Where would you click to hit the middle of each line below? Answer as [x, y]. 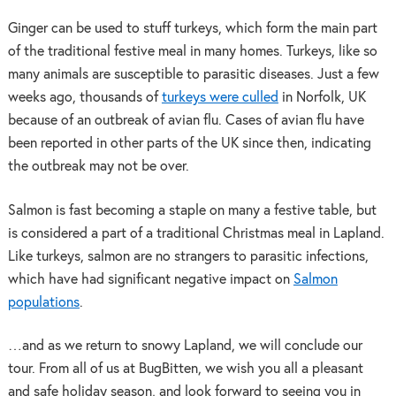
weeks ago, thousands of [84, 98]
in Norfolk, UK [322, 98]
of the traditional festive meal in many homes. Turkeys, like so [192, 52]
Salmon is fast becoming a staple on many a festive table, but [192, 210]
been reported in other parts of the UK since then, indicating [189, 144]
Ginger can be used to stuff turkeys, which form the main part [192, 29]
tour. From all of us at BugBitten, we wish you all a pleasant [185, 369]
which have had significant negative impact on [150, 279]
